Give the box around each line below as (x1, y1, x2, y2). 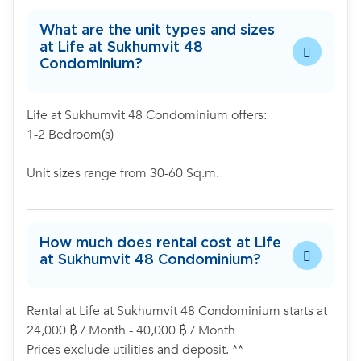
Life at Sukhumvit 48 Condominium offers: (27, 106, 267, 124)
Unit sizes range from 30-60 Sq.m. (27, 164, 219, 182)
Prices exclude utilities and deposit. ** (27, 341, 243, 359)
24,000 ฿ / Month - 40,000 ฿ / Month (27, 322, 235, 339)
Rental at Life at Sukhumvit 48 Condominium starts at (27, 302, 327, 320)
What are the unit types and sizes (39, 23, 275, 38)
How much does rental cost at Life (39, 236, 281, 251)
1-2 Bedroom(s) (27, 126, 114, 143)
